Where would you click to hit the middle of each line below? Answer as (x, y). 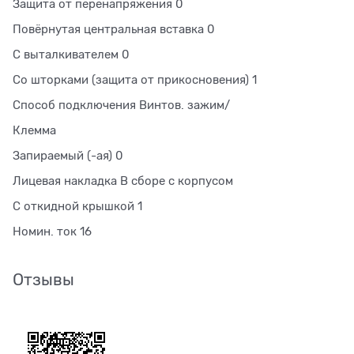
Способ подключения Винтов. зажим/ (121, 105)
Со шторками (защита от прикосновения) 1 (135, 80)
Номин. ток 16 (52, 232)
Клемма (34, 131)
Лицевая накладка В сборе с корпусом (123, 181)
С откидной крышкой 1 (77, 207)
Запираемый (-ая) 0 (68, 156)
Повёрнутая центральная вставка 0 (114, 30)
